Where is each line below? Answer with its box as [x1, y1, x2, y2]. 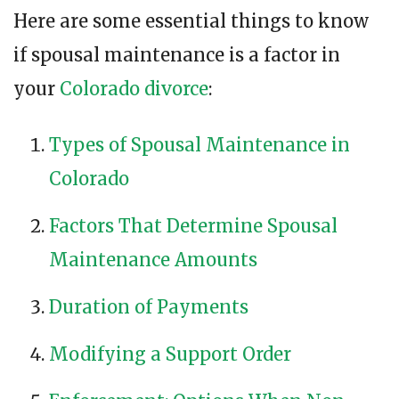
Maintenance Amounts [49, 248, 257, 272]
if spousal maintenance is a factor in [13, 44, 340, 67]
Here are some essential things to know [13, 10, 369, 33]
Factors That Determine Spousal [49, 215, 338, 238]
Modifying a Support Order [49, 343, 291, 366]
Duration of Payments [49, 296, 248, 319]
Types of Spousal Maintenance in [49, 134, 350, 157]
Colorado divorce [60, 77, 208, 101]
